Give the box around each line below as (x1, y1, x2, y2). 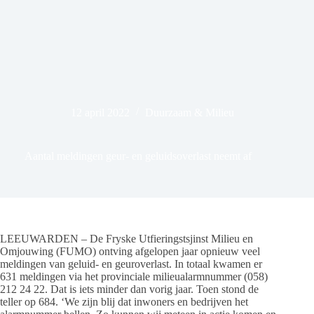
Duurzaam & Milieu (144, 107, 234, 118)
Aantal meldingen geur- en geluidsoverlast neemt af (25, 150, 252, 162)
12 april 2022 (70, 107, 130, 118)
